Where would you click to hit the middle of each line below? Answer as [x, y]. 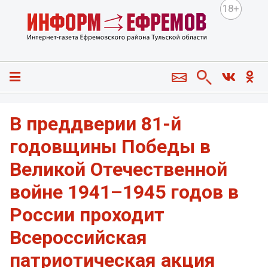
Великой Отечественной [118, 170]
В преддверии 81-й [95, 124]
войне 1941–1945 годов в [124, 192]
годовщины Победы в [110, 147]
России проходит [87, 215]
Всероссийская [78, 238]
